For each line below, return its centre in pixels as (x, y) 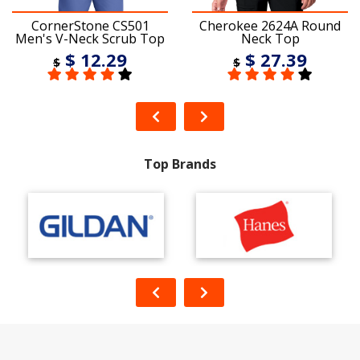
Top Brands (180, 164)
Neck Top (270, 39)
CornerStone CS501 (90, 26)
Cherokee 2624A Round (270, 26)
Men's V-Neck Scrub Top (90, 39)
